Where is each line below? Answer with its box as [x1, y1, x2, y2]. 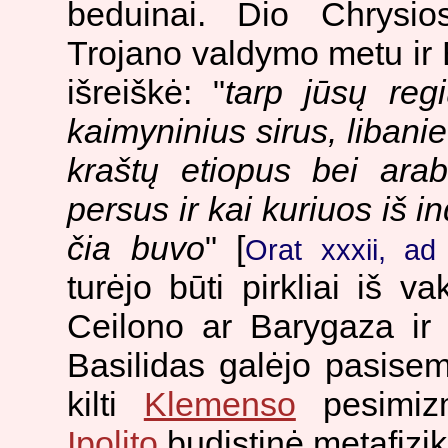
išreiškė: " [67, 73, 226, 112]
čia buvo [67, 229, 205, 268]
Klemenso [143, 385, 296, 424]
